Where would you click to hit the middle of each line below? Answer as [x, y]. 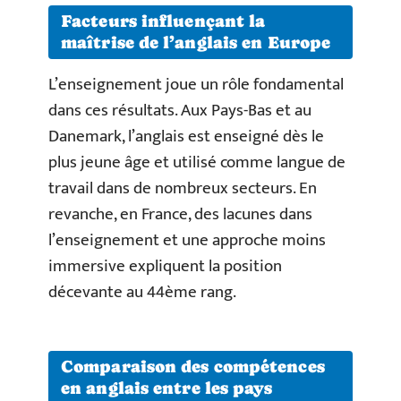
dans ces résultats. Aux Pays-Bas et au [180, 111]
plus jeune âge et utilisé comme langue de [197, 162]
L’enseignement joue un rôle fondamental [196, 85]
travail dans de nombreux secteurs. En [183, 188]
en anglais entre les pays [167, 388]
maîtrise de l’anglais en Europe [196, 43]
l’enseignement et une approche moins [187, 240]
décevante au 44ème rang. [142, 292]
